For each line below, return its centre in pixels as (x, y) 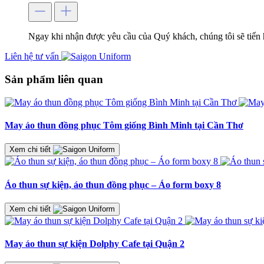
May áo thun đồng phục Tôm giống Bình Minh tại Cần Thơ (124, 126)
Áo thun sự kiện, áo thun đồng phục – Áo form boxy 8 (113, 184)
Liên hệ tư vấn (33, 57)
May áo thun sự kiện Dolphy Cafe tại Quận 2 (95, 244)
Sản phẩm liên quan (54, 80)
